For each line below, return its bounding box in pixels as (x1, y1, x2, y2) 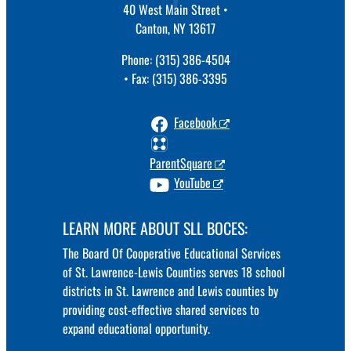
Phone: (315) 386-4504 (121, 50, 230, 70)
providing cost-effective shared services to (62, 300, 259, 320)
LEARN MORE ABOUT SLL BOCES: (62, 216, 248, 241)
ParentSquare (150, 154, 213, 173)
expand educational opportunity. (62, 319, 210, 338)
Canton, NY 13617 (136, 19, 215, 38)
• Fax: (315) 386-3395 (124, 69, 227, 89)
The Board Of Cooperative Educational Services (62, 244, 280, 263)
